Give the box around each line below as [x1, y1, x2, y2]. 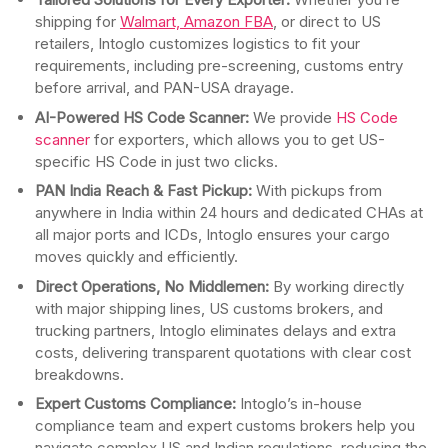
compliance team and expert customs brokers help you [35, 416, 415, 436]
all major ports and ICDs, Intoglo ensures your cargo [35, 225, 390, 245]
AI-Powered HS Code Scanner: [35, 107, 249, 127]
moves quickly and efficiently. [35, 247, 238, 267]
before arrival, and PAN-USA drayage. [35, 78, 294, 98]
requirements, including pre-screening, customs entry [35, 56, 403, 76]
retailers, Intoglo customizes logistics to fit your [35, 34, 360, 54]
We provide [249, 107, 336, 127]
